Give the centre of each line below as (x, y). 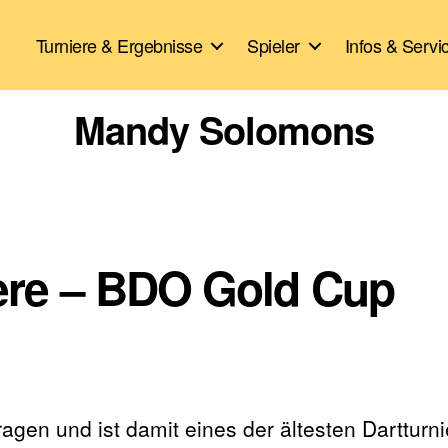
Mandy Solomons (224, 129)
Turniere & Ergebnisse (119, 44)
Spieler (273, 44)
